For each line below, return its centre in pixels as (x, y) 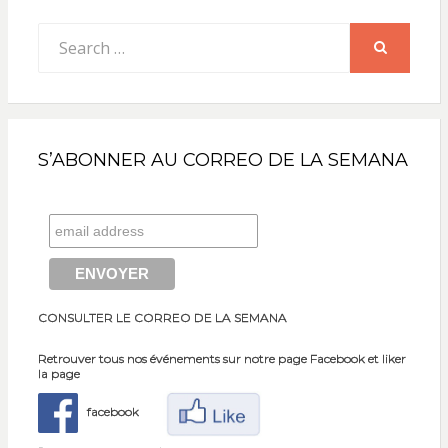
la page (58, 373)
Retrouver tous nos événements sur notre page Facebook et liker (221, 358)
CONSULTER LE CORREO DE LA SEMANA (162, 317)
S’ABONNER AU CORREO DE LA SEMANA (222, 159)
